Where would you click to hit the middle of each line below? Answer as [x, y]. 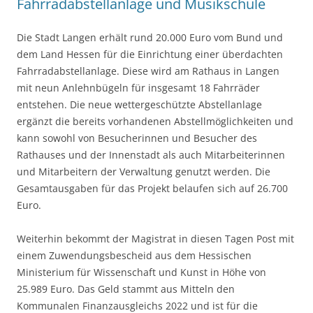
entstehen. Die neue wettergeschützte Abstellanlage [139, 105]
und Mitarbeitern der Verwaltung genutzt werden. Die [144, 172]
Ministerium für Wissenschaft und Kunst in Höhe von [141, 272]
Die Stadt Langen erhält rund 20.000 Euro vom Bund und [150, 38]
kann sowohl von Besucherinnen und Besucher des [137, 138]
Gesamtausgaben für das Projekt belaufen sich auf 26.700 [152, 189]
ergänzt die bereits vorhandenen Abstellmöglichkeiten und [155, 122]
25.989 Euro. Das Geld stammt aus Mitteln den [126, 289]
